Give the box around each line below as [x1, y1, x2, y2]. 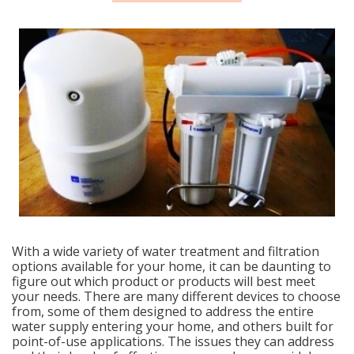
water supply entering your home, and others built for [12, 318, 333, 335]
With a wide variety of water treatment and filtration [12, 243, 319, 260]
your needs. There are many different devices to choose [12, 288, 341, 305]
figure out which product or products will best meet [12, 273, 315, 290]
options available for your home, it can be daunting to [12, 258, 331, 275]
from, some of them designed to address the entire [12, 303, 314, 320]
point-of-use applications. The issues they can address [12, 333, 334, 350]
